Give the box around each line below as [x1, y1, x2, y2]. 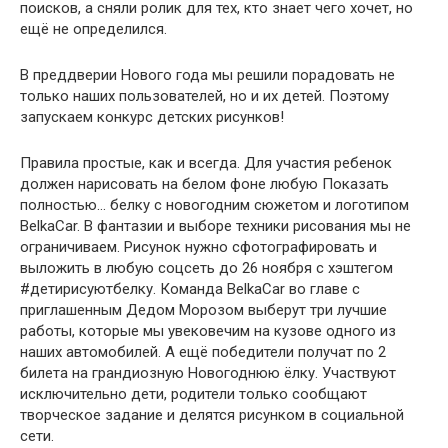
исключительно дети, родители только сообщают [20, 384, 367, 403]
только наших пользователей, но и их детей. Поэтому [20, 86, 389, 105]
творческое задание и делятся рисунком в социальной [20, 405, 404, 424]
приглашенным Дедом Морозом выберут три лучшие [20, 300, 387, 319]
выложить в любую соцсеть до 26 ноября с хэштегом [20, 258, 393, 277]
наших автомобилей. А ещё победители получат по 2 [20, 342, 386, 361]
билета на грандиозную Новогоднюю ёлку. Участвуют [20, 363, 396, 382]
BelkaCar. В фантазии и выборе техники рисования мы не [20, 216, 411, 235]
